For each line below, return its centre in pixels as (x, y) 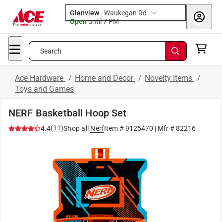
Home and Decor (105, 78)
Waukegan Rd (125, 13)
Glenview (84, 13)
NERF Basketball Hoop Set (68, 113)
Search (51, 51)
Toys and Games (44, 89)
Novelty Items (169, 78)
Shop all (76, 128)
